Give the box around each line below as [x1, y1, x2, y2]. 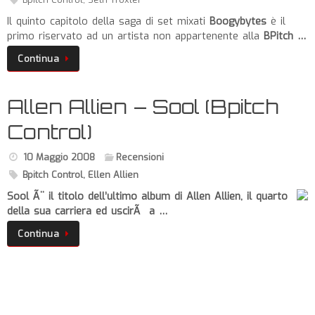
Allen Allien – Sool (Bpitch [7, 94, 278, 119]
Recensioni [116, 150, 165, 163]
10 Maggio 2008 [22, 150, 95, 163]
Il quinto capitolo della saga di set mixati [7, 14, 210, 28]
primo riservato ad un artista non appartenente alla [7, 29, 264, 43]
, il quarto [240, 189, 288, 203]
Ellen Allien [87, 168, 139, 181]
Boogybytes [210, 14, 266, 28]
